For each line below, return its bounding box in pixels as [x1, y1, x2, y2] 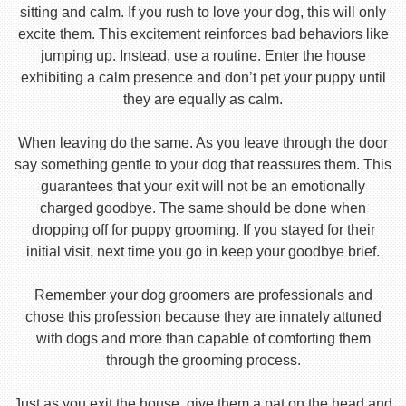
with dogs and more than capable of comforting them [35, 331, 371, 346]
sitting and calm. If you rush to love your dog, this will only [20, 5, 386, 20]
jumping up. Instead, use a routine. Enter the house [40, 48, 366, 63]
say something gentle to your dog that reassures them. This [14, 157, 391, 172]
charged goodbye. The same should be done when [40, 200, 366, 216]
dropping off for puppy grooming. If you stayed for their [31, 222, 375, 237]
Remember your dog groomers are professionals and [34, 287, 372, 303]
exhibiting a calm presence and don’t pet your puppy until [20, 70, 386, 85]
